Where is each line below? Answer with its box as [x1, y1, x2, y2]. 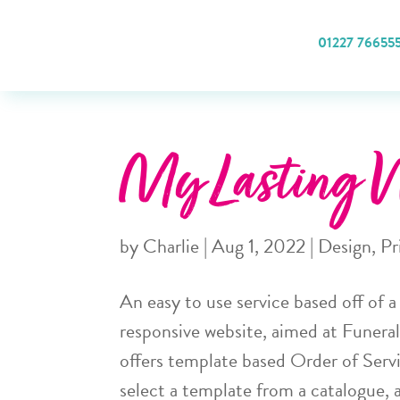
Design [318, 230, 372, 261]
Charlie [143, 230, 200, 261]
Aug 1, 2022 [212, 230, 306, 261]
